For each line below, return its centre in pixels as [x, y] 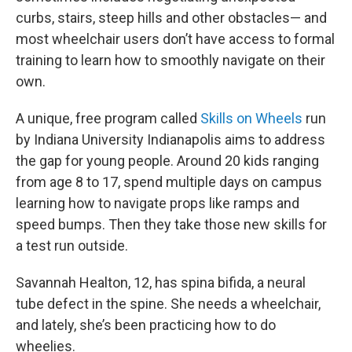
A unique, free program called [108, 118]
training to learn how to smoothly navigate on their [170, 60]
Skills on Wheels [251, 118]
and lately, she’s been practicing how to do [146, 324]
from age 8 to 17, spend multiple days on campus [169, 181]
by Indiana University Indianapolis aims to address [170, 139]
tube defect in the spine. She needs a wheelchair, [168, 303]
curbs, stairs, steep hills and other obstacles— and [171, 17]
